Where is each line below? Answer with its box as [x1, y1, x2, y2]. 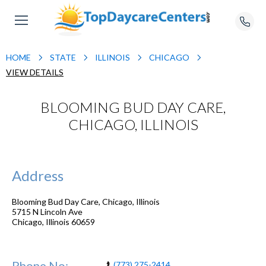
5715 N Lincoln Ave [12, 206, 83, 217]
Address [12, 166, 64, 184]
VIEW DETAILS [6, 67, 64, 77]
